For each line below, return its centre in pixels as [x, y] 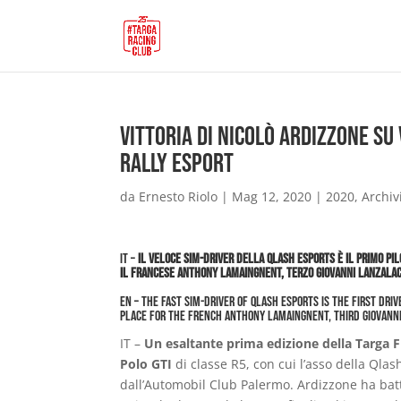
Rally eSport [177, 164]
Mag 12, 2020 [272, 196]
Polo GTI [146, 364]
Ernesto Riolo [179, 196]
